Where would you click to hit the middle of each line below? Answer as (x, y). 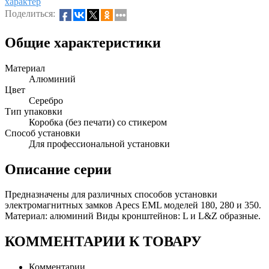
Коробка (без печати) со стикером (98, 122)
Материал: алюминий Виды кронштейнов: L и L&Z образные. (133, 216)
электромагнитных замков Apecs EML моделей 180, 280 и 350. (133, 205)
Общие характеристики (83, 42)
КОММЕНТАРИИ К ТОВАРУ (103, 242)
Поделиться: (31, 13)
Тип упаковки (34, 111)
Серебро (46, 100)
